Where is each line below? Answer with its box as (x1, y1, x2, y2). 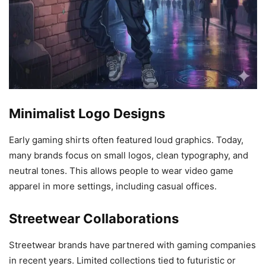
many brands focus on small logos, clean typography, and (9, 150, 248, 161)
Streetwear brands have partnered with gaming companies (9, 239, 256, 251)
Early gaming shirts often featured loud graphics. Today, (9, 134, 243, 146)
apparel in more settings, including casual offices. (9, 180, 217, 192)
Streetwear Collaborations (9, 211, 179, 227)
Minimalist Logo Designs (9, 106, 165, 122)
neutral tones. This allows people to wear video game (9, 165, 233, 177)
